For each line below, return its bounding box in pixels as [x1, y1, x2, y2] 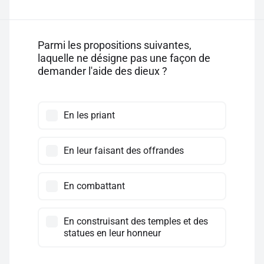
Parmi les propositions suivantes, [38, 39, 192, 51]
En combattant [64, 180, 125, 192]
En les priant [64, 110, 115, 121]
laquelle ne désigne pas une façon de [38, 52, 210, 64]
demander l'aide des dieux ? [38, 65, 167, 77]
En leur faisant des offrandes [64, 145, 184, 156]
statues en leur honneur [64, 227, 161, 239]
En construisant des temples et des [64, 216, 208, 227]
